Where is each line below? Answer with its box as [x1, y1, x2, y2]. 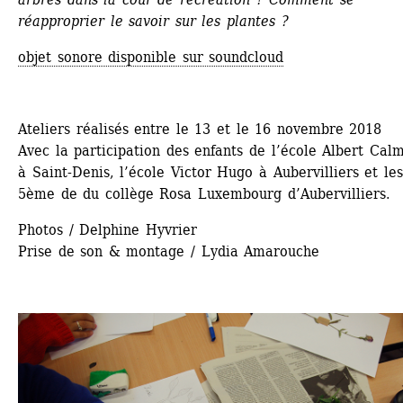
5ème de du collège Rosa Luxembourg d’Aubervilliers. [18, 184, 390, 202]
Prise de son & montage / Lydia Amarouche [18, 242, 320, 260]
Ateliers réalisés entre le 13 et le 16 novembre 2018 [18, 120, 382, 138]
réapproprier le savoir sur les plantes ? [18, 12, 289, 30]
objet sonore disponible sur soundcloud [18, 48, 284, 66]
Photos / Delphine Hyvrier [18, 220, 197, 238]
